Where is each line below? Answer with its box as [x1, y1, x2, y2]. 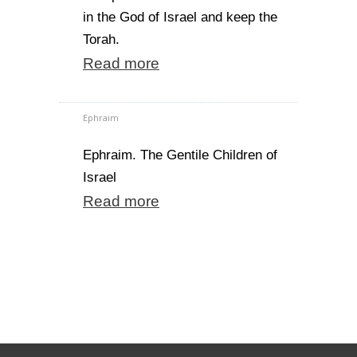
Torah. [83, 32, 120, 47]
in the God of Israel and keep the [83, 10, 277, 25]
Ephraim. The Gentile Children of [83, 147, 277, 163]
